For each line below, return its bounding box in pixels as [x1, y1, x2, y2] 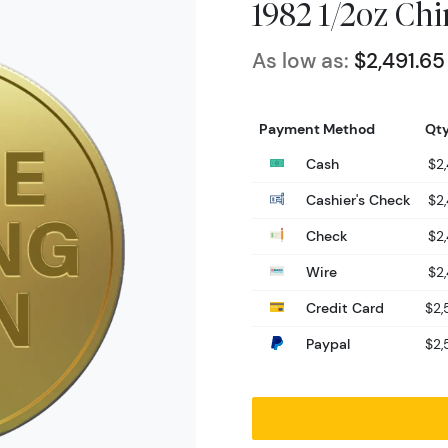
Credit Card [302, 298, 384, 317]
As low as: [252, 47, 349, 74]
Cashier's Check [302, 190, 411, 209]
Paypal [302, 334, 350, 353]
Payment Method [259, 119, 375, 138]
